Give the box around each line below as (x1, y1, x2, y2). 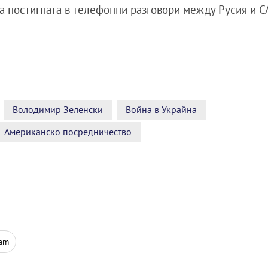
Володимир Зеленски (13, 103, 103, 115)
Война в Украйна (126, 103, 197, 115)
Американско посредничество (4, 126, 132, 138)
